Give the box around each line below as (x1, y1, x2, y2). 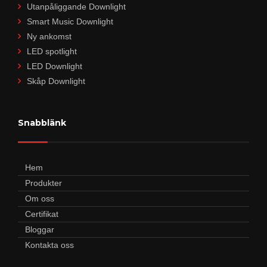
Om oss (25, 193, 54, 203)
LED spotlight (27, 46, 77, 56)
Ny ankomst (27, 31, 72, 41)
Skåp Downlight (27, 76, 85, 86)
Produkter (25, 178, 62, 188)
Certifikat (25, 209, 58, 219)
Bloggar (25, 224, 54, 234)
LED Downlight (27, 61, 82, 71)
